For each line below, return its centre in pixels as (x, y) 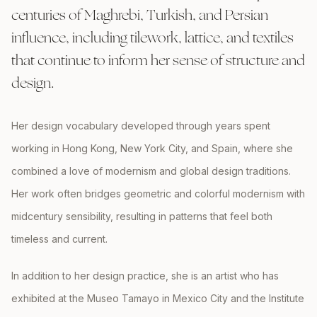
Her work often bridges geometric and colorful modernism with (158, 194)
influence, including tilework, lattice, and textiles (152, 38)
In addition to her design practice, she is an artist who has (145, 276)
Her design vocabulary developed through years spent (141, 126)
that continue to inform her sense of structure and (158, 60)
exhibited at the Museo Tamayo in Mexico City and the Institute (158, 298)
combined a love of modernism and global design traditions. (151, 171)
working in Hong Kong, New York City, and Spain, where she (152, 148)
